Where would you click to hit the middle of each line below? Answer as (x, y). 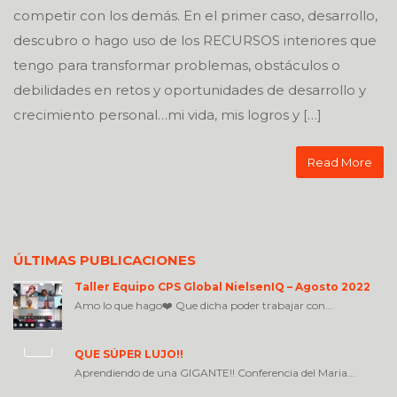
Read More (340, 162)
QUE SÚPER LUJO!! (129, 354)
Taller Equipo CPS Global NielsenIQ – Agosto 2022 (222, 287)
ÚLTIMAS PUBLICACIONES (105, 260)
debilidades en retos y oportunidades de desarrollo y (190, 90)
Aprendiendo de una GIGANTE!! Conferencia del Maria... (215, 373)
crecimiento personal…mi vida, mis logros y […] (167, 115)
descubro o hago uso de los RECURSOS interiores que (195, 40)
